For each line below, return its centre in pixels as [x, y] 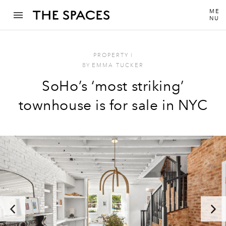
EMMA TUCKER [118, 66]
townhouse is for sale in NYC [113, 105]
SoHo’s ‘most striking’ [113, 86]
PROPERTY [111, 55]
